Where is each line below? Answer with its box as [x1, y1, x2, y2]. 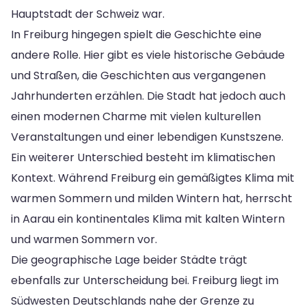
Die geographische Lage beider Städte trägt [11, 251, 247, 268]
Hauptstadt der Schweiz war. [11, 5, 165, 22]
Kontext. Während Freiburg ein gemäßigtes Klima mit [11, 169, 294, 186]
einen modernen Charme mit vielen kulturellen [11, 108, 261, 124]
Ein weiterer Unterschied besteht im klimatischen [11, 149, 275, 165]
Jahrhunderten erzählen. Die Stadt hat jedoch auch [11, 87, 286, 104]
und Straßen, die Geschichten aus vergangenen [11, 67, 266, 83]
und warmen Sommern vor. [11, 231, 157, 247]
